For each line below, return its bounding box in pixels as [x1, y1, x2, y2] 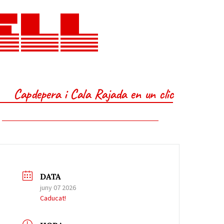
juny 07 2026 [40, 183, 76, 192]
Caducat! [40, 193, 66, 202]
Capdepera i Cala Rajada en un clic [13, 85, 173, 102]
